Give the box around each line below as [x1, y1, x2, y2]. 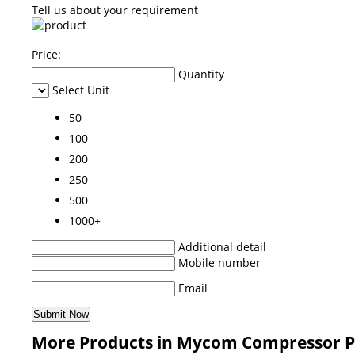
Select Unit [52, 82, 109, 97]
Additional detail [178, 239, 266, 254]
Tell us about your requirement [32, 2, 198, 17]
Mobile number [178, 254, 261, 270]
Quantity [178, 66, 224, 82]
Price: [32, 46, 61, 62]
